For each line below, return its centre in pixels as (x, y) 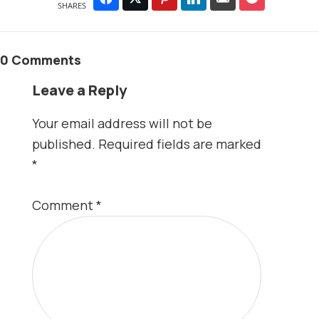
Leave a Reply (79, 90)
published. (63, 143)
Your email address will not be (122, 123)
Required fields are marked (179, 143)
